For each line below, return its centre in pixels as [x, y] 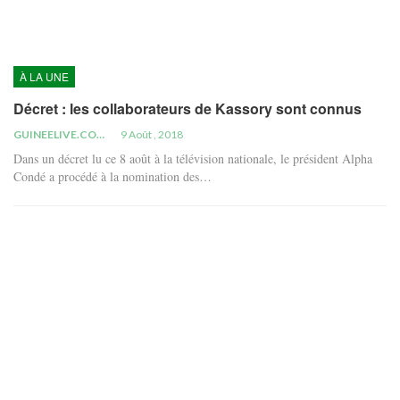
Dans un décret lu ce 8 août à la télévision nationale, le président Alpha [193, 159]
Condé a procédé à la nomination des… [112, 177]
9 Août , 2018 [152, 135]
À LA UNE [44, 77]
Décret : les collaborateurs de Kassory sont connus [187, 109]
